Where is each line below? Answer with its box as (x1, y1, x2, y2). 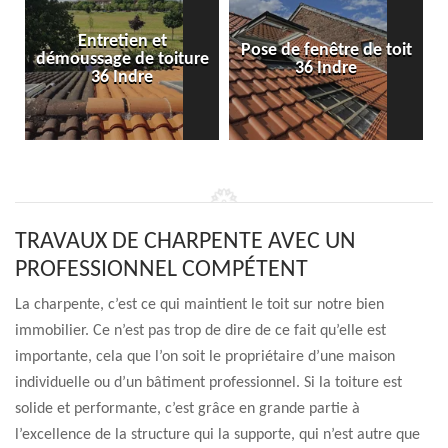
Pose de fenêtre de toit (240, 41, 412, 60)
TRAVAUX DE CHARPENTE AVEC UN (15, 230, 356, 254)
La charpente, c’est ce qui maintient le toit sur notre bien (15, 297, 384, 313)
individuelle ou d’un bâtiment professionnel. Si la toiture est (15, 375, 402, 391)
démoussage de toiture (35, 50, 209, 69)
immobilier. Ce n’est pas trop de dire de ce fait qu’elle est (15, 323, 386, 339)
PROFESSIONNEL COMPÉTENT (15, 258, 308, 282)
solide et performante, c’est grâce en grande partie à (15, 401, 360, 417)
